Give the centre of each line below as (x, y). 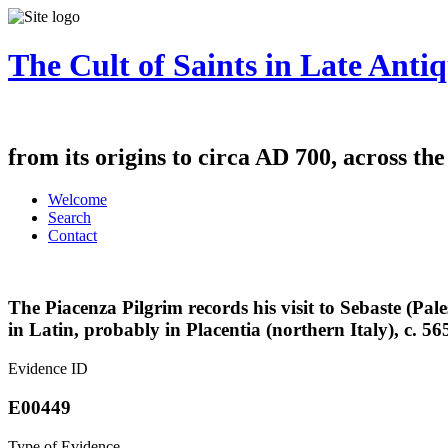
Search (69, 217)
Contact (72, 235)
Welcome (77, 199)
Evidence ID (48, 369)
